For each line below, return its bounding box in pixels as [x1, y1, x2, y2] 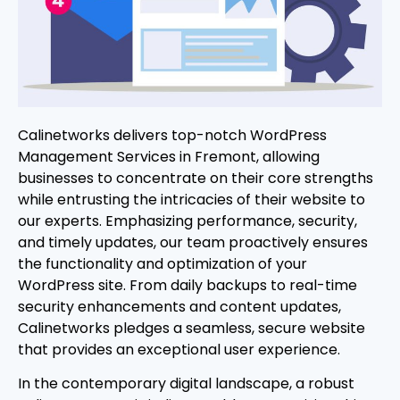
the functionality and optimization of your [18, 253, 307, 274]
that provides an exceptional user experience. [18, 338, 340, 360]
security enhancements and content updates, [18, 296, 341, 317]
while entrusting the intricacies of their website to [18, 188, 365, 210]
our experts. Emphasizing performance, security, [18, 210, 357, 231]
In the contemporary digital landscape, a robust [18, 373, 354, 395]
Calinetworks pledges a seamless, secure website [18, 317, 365, 338]
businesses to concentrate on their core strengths [18, 167, 373, 188]
